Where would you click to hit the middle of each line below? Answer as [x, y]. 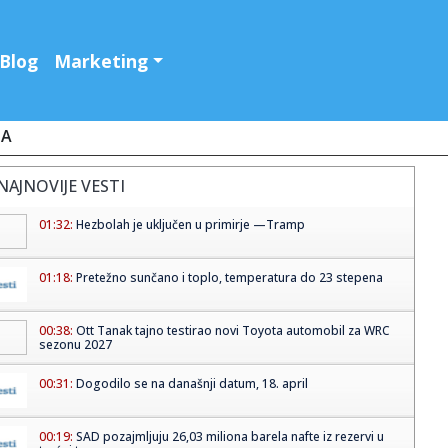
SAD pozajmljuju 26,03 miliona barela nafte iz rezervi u [229, 437]
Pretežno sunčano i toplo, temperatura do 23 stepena [229, 278]
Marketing [101, 60]
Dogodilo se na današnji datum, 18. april [191, 384]
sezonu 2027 [75, 345]
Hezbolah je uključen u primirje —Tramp [190, 225]
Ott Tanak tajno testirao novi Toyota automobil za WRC [232, 331]
